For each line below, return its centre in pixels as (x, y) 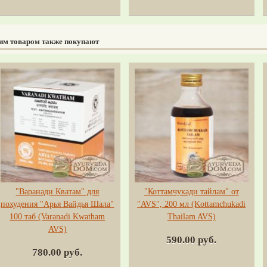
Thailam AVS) (191, 216)
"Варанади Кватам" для (58, 191)
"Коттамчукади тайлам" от (191, 191)
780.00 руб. (58, 252)
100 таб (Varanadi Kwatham (58, 216)
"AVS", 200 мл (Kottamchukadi (192, 204)
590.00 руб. (192, 240)
